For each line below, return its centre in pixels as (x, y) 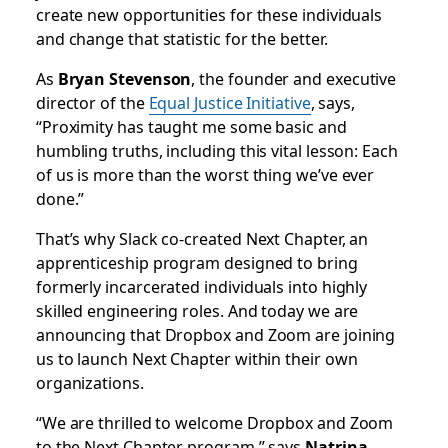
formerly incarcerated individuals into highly (201, 286)
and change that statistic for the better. (183, 38)
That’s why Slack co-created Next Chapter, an (202, 238)
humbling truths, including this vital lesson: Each (216, 150)
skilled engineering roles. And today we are (197, 310)
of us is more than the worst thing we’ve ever (205, 174)
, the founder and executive (294, 78)
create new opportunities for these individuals (209, 14)
